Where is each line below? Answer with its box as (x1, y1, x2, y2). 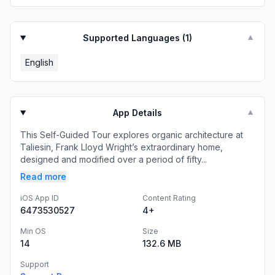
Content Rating (142, 193, 196, 203)
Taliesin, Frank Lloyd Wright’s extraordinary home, (20, 142, 223, 152)
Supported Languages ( (83, 33, 186, 43)
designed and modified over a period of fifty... (20, 154, 207, 165)
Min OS (20, 227, 46, 236)
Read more (20, 171, 66, 182)
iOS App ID (20, 193, 59, 203)
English (25, 57, 53, 68)
